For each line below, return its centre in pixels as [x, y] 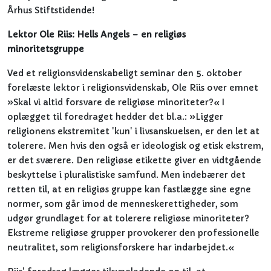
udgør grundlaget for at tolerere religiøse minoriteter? [128, 218]
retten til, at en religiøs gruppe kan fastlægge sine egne [129, 189]
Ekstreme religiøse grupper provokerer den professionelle [133, 233]
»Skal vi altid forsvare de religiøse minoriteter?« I [116, 102]
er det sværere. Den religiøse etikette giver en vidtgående [134, 160]
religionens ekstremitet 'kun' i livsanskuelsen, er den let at [133, 131]
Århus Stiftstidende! [51, 10]
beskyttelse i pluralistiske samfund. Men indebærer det [126, 175]
